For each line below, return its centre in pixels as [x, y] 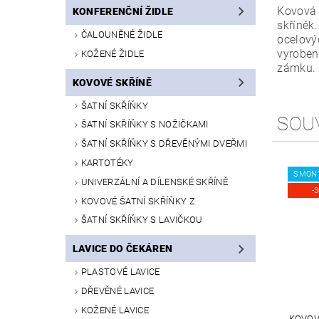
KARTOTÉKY [107, 163]
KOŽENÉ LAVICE [115, 310]
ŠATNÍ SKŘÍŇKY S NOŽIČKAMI [145, 125]
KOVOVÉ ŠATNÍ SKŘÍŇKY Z [138, 201]
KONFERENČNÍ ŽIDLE [123, 12]
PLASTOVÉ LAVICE [120, 272]
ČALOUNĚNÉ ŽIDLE [122, 35]
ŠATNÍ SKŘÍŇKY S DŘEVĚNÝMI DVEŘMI [164, 144]
